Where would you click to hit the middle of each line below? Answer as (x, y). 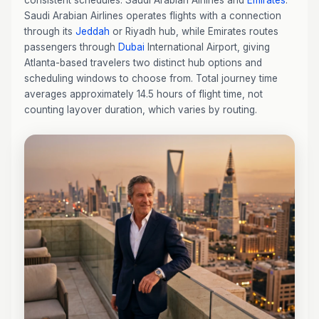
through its (50, 31)
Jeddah (93, 31)
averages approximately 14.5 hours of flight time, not (143, 94)
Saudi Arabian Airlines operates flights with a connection (153, 16)
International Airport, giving (207, 47)
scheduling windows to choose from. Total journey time (151, 78)
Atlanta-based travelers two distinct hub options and (143, 63)
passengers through (71, 47)
